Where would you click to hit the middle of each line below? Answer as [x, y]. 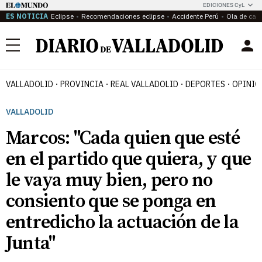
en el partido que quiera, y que [129, 160]
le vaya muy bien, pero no [109, 181]
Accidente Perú [195, 16]
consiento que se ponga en [111, 202]
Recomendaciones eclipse [123, 16]
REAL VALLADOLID [144, 84]
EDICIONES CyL [224, 5]
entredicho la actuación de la [122, 223]
